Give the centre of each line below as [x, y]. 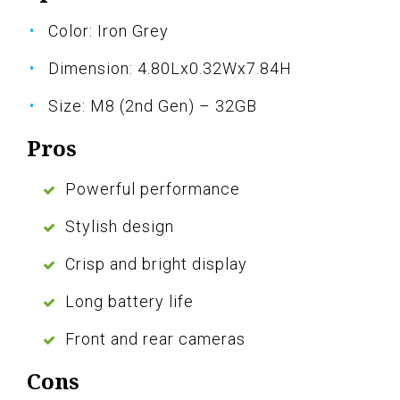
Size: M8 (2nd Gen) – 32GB [153, 106]
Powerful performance [153, 189]
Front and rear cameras [155, 339]
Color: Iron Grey [108, 31]
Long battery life [129, 302]
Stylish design [120, 227]
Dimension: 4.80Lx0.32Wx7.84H [170, 69]
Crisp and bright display [156, 264]
